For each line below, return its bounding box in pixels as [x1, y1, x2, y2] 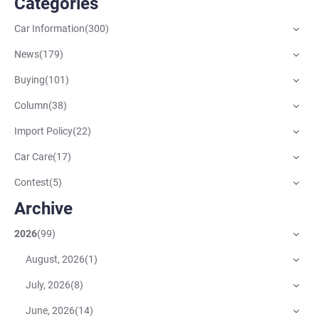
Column [14, 100, 48, 112]
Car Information [14, 23, 85, 35]
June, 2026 [26, 305, 75, 317]
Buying [14, 74, 45, 86]
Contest [14, 177, 49, 189]
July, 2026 [26, 279, 70, 291]
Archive [14, 198, 73, 219]
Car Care [14, 151, 53, 163]
